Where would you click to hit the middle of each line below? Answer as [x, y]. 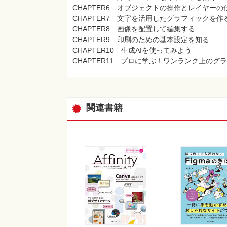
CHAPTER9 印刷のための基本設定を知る [141, 40]
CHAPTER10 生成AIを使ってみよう [132, 50]
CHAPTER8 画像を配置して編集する [134, 29]
